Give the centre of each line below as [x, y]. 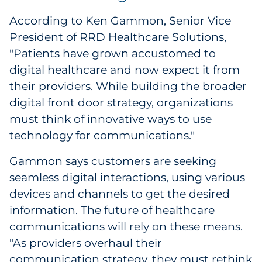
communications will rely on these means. [126, 227]
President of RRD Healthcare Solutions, [118, 37]
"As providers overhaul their [86, 243]
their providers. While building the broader [128, 86]
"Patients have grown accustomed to [113, 54]
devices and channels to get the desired [120, 194]
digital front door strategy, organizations [121, 103]
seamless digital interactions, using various [127, 177]
